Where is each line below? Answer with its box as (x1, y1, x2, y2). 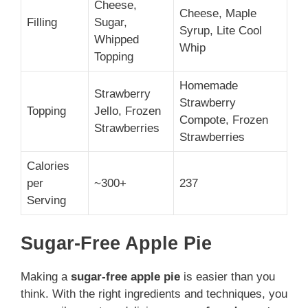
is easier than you (180, 270, 275, 284)
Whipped (94, 32, 139, 46)
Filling (27, 15, 57, 29)
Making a (21, 270, 71, 284)
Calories (27, 159, 69, 173)
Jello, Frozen (94, 104, 161, 118)
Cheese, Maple (179, 6, 256, 20)
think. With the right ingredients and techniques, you (21, 287, 287, 301)
